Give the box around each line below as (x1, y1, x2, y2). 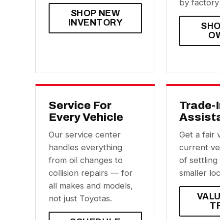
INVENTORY (68, 18, 123, 27)
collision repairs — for (49, 168, 133, 178)
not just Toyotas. (49, 193, 112, 203)
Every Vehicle (49, 111, 123, 123)
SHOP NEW (70, 8, 120, 18)
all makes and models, (49, 181, 133, 191)
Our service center (49, 130, 121, 139)
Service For (49, 99, 111, 111)
